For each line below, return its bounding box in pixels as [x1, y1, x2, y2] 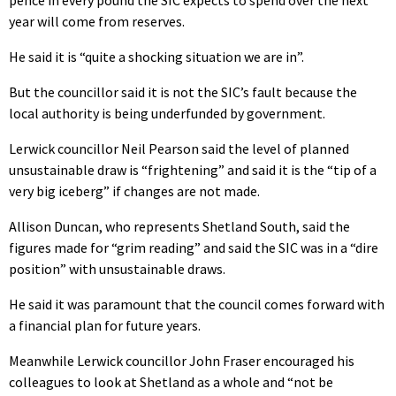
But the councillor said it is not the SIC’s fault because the [9, 82, 357, 101]
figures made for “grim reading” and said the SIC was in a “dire [9, 238, 378, 256]
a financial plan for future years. [9, 316, 201, 334]
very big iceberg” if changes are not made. [9, 181, 260, 200]
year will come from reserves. [9, 11, 185, 30]
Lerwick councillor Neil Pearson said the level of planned [9, 139, 349, 157]
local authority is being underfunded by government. [9, 103, 325, 122]
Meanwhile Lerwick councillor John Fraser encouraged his [9, 351, 354, 369]
